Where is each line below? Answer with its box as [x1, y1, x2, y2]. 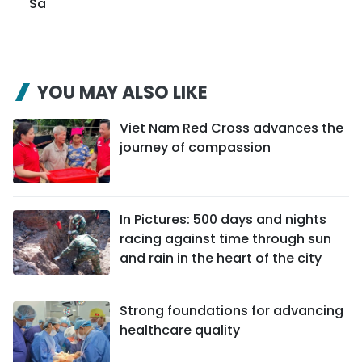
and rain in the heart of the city [120, 248, 322, 267]
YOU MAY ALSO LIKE [37, 79, 208, 105]
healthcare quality [120, 320, 240, 339]
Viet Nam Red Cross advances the [120, 118, 343, 137]
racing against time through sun [120, 229, 331, 248]
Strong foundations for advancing [120, 301, 343, 320]
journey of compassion [120, 137, 271, 157]
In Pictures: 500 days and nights [120, 209, 326, 229]
